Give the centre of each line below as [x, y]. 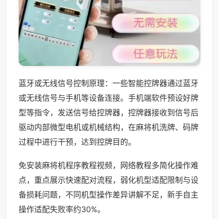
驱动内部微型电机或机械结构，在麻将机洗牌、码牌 [109, 127]
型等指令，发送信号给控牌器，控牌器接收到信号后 [109, 112]
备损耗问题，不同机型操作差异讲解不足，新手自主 [109, 194]
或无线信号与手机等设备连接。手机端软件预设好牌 [109, 98]
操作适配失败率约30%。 [62, 209]
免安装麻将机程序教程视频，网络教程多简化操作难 [109, 165]
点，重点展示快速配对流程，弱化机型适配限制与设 [109, 180]
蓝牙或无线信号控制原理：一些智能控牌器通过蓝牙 [109, 83]
